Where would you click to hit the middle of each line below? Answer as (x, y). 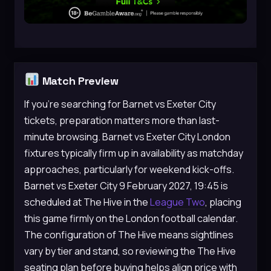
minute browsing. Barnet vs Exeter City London (127, 136)
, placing (223, 202)
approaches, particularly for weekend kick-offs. (129, 169)
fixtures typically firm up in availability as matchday (134, 153)
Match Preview (79, 80)
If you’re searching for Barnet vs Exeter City (120, 104)
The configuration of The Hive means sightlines (129, 234)
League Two (178, 202)
